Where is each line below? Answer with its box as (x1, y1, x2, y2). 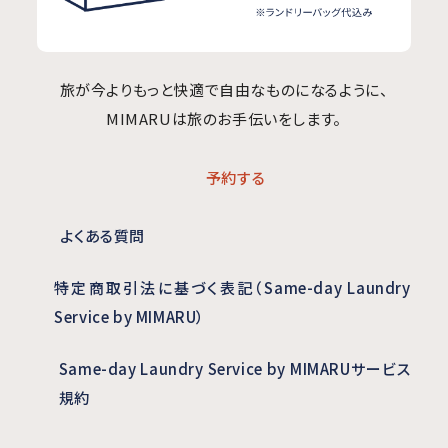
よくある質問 (60, 225, 146, 247)
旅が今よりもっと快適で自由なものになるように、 (59, 78, 389, 100)
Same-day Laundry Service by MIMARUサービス (58, 358, 411, 380)
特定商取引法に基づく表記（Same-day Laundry (54, 277, 411, 299)
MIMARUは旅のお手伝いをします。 (106, 107, 342, 129)
